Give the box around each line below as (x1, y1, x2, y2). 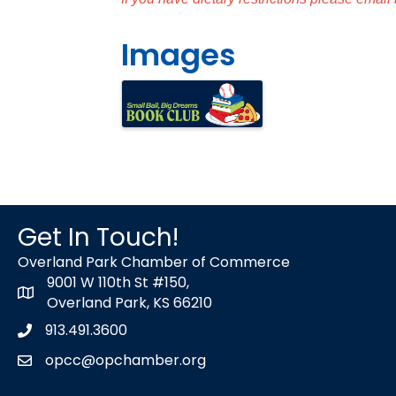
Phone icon (17, 322, 94, 343)
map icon (17, 284, 82, 305)
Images (121, 33, 236, 76)
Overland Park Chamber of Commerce (18, 251, 290, 272)
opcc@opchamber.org (45, 349, 206, 370)
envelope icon (17, 352, 115, 373)
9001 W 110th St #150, (47, 271, 189, 293)
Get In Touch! (18, 219, 179, 255)
